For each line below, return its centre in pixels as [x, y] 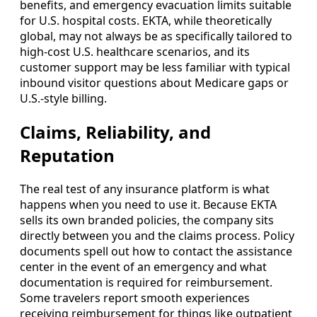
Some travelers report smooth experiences [135, 298]
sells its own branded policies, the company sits [147, 220]
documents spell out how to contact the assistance [156, 251]
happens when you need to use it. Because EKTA [148, 204]
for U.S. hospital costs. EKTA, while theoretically [146, 21]
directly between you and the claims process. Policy [157, 235]
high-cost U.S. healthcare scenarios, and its [135, 52]
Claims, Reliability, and [115, 132]
